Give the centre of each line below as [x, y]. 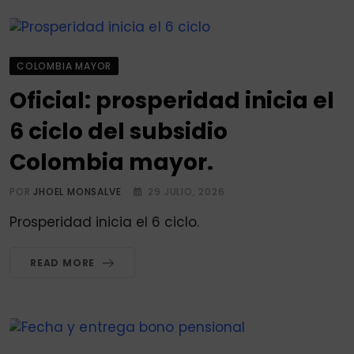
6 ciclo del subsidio [119, 132]
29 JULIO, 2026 [186, 192]
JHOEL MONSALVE [77, 192]
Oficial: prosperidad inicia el [172, 101]
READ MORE [63, 263]
